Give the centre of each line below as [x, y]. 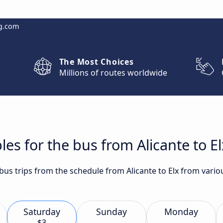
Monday [181, 212]
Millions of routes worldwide [113, 73]
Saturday [42, 212]
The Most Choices [96, 62]
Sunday [111, 212]
